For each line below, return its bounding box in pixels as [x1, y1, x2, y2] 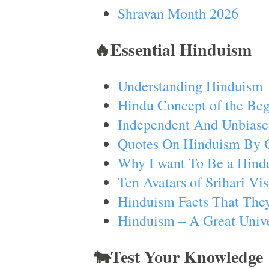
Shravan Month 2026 [117, 4, 238, 23]
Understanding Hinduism [117, 76, 263, 95]
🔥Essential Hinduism [93, 37, 252, 62]
